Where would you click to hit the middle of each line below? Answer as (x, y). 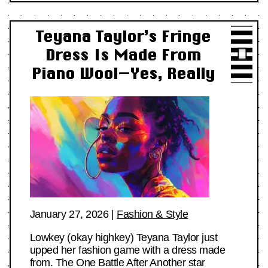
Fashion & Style (153, 214)
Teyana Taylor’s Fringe (123, 36)
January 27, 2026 (69, 214)
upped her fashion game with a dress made (127, 250)
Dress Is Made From (123, 54)
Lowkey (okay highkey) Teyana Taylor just (124, 238)
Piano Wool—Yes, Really (123, 73)
